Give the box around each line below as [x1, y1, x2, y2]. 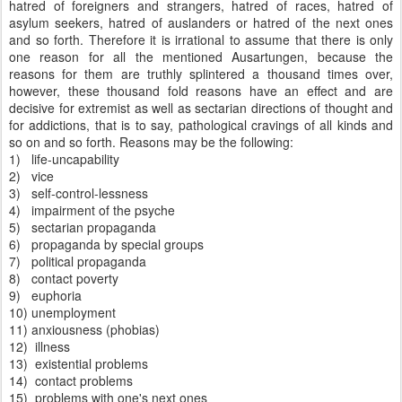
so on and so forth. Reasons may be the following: [9, 133, 293, 151]
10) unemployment [9, 303, 116, 321]
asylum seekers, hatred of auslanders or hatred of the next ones [9, 13, 393, 31]
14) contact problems [9, 371, 133, 389]
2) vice [9, 167, 54, 185]
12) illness [9, 337, 70, 355]
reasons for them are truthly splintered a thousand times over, [9, 65, 393, 83]
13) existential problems [9, 354, 148, 372]
